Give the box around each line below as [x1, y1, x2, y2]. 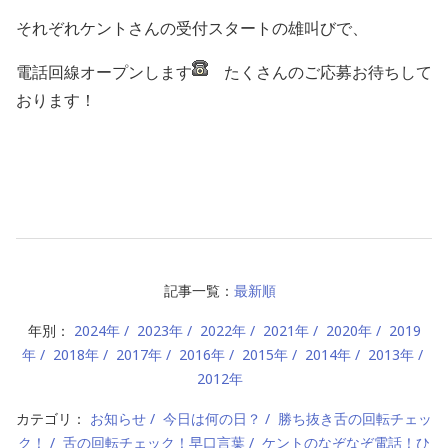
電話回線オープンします [16, 61, 192, 83]
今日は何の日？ [163, 409, 261, 428]
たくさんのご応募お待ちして [208, 61, 432, 83]
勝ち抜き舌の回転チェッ [278, 409, 432, 428]
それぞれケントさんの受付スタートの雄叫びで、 [16, 17, 368, 39]
